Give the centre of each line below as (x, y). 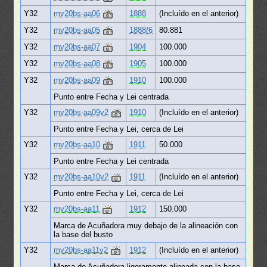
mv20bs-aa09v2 (81, 112)
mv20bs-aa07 (77, 46)
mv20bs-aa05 (77, 30)
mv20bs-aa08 (77, 63)
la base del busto (83, 234)
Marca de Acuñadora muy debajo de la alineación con (146, 225)
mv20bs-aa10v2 (81, 176)
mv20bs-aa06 (77, 13)
